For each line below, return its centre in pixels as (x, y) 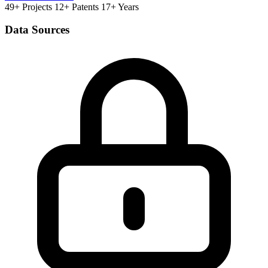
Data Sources (37, 30)
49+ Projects (28, 7)
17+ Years (120, 7)
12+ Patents (77, 7)
